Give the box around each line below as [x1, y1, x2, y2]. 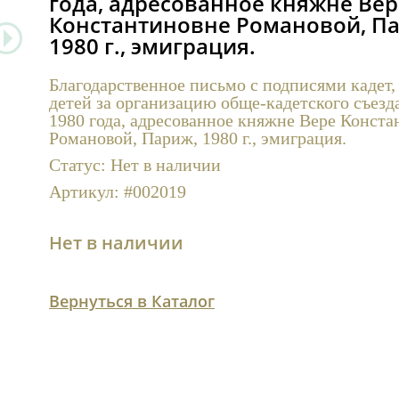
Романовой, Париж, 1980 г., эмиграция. [48, 127, 346, 148]
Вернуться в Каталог [48, 290, 215, 313]
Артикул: [48, 181, 124, 201]
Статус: [48, 154, 110, 175]
